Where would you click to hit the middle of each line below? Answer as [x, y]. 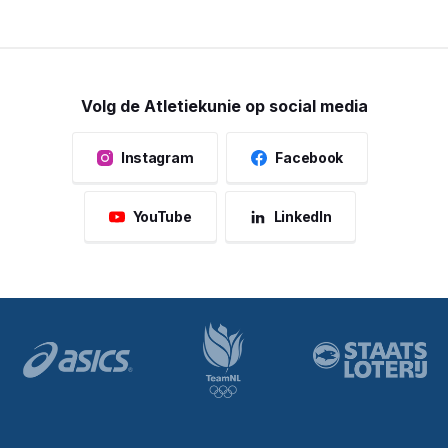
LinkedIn [302, 217]
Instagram [157, 158]
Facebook [309, 158]
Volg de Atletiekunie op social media [224, 106]
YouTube [162, 217]
